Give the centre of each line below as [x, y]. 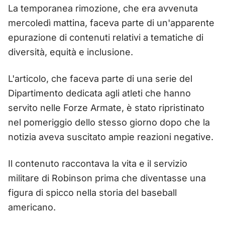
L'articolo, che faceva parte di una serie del [100, 78]
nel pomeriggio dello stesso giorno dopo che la [109, 122]
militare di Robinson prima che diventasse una [107, 178]
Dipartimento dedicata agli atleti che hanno [99, 93]
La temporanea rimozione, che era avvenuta [103, 8]
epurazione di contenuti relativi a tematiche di [106, 37]
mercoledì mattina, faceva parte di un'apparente [111, 23]
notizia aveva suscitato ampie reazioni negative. [111, 137]
